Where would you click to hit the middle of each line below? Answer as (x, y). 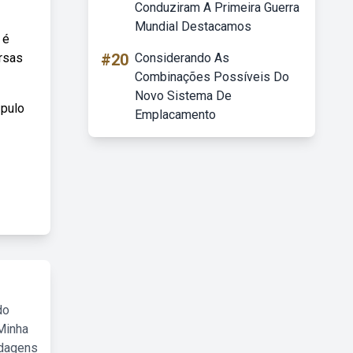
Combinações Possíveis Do (212, 77)
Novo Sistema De (183, 96)
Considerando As (182, 58)
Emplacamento (175, 115)
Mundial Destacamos (193, 26)
